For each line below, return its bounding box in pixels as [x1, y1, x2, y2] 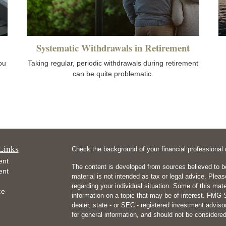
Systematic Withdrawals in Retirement [36, 41, 190, 55]
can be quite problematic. [73, 70, 153, 78]
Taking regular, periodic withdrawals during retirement [28, 59, 198, 68]
